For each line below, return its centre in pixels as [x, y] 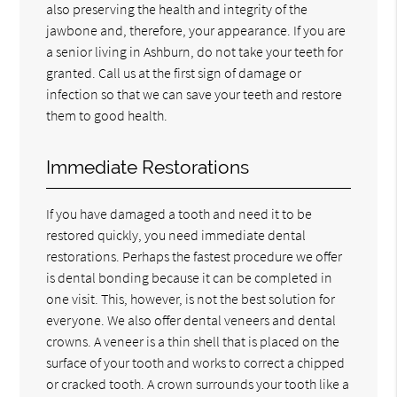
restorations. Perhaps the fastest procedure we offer [195, 256]
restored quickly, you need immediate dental [176, 234]
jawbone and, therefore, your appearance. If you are [196, 30]
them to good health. [107, 115]
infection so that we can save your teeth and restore [195, 93]
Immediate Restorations [148, 167]
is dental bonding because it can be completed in [190, 277]
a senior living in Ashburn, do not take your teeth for [195, 51]
